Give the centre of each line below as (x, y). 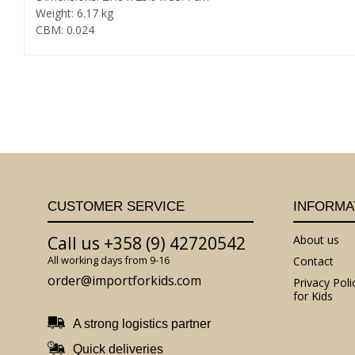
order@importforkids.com (124, 281)
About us (316, 239)
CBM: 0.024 (65, 30)
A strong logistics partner (142, 324)
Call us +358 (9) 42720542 (147, 243)
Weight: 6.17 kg (74, 13)
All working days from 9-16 (109, 260)
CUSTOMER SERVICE (116, 207)
